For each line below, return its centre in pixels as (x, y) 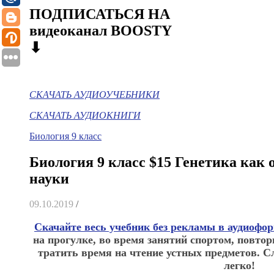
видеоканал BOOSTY (100, 30)
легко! (239, 266)
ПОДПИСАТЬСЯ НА (100, 14)
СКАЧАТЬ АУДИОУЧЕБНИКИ (94, 94)
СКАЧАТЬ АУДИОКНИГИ (85, 115)
